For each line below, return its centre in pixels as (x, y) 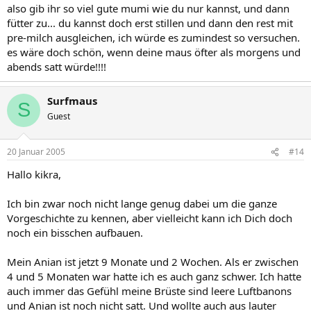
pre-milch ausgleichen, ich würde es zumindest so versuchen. (153, 37)
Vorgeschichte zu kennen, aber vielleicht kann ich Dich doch (150, 218)
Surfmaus (72, 100)
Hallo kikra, (34, 174)
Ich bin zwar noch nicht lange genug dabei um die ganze (142, 203)
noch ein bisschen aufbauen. (75, 233)
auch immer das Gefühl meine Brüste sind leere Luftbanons (149, 291)
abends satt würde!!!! (57, 66)
